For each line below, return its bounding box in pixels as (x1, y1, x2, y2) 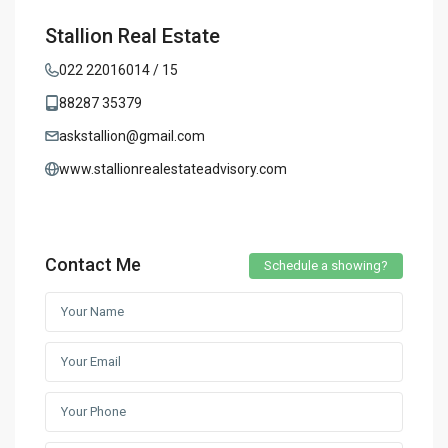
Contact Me (45, 253, 142, 275)
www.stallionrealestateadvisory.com (59, 160, 288, 177)
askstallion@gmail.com (59, 127, 206, 144)
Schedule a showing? (263, 257, 388, 273)
